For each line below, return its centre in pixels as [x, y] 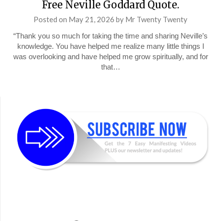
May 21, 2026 [92, 19]
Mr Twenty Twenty [156, 19]
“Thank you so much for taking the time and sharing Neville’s [110, 36]
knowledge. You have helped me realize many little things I [110, 46]
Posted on [51, 19]
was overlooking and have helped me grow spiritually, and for [110, 56]
